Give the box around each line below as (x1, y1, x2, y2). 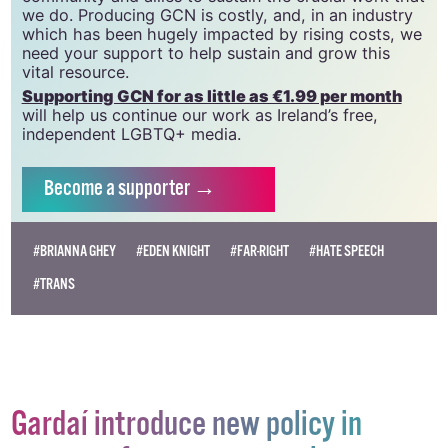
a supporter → (106, 175, 217, 204)
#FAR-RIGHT (230, 242, 290, 262)
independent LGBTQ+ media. (21, 124, 241, 145)
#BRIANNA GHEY (32, 242, 116, 262)
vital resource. (21, 61, 129, 82)
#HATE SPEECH (309, 242, 385, 262)
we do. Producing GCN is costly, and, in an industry (21, 4, 413, 25)
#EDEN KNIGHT (136, 242, 211, 262)
